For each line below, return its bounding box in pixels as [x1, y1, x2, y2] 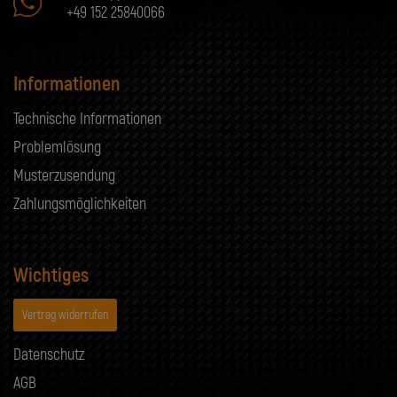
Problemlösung [13, 137, 101, 158]
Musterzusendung [13, 166, 115, 186]
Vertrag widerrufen [22, 307, 108, 323]
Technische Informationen [13, 109, 161, 129]
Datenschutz [13, 344, 84, 365]
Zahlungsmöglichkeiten [13, 194, 146, 214]
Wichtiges [13, 262, 89, 288]
